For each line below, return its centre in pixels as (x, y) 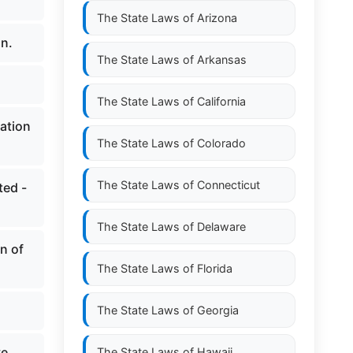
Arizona (217, 18)
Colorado (221, 143)
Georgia (218, 310)
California (221, 101)
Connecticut (229, 185)
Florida (215, 268)
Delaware (221, 227)
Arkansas (222, 59)
